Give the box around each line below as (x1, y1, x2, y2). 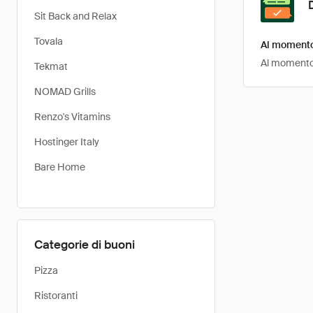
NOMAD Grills (34, 85, 96, 98)
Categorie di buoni (34, 237, 135, 252)
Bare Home (34, 161, 85, 173)
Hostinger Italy (34, 136, 99, 148)
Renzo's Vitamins (34, 110, 110, 123)
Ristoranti (34, 289, 78, 302)
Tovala (34, 35, 63, 48)
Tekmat (34, 60, 68, 73)
